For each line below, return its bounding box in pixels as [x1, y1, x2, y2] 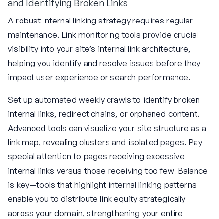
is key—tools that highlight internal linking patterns [8, 179, 197, 190]
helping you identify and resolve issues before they [8, 57, 201, 68]
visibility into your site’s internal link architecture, [8, 43, 191, 54]
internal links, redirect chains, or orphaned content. [8, 108, 199, 119]
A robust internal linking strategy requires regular [8, 15, 193, 25]
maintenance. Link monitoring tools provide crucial [8, 29, 198, 40]
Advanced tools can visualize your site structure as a [8, 122, 206, 133]
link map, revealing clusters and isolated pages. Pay [8, 136, 202, 147]
